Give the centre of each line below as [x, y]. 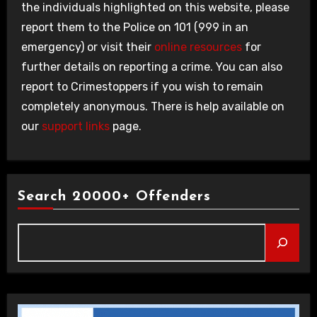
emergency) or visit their [87, 47]
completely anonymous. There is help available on [152, 106]
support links [75, 126]
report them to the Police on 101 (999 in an [134, 27]
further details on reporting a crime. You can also [151, 67]
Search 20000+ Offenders [114, 197]
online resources [198, 47]
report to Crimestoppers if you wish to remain [142, 87]
